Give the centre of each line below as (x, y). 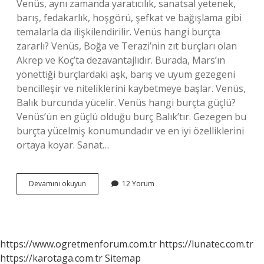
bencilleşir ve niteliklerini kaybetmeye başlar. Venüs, (131, 88)
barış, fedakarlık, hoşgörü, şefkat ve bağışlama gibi (129, 18)
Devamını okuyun (57, 184)
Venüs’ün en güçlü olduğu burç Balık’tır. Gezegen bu (131, 117)
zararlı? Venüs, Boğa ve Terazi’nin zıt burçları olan (127, 46)
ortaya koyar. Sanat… (63, 145)
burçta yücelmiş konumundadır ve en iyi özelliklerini (130, 131)
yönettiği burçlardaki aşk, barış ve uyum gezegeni (126, 74)
